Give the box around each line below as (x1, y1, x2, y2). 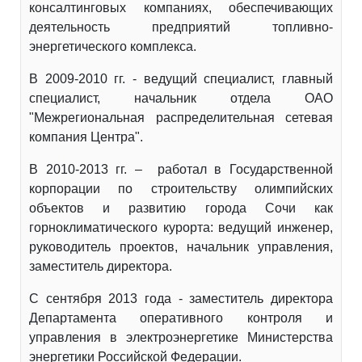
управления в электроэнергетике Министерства (29, 330, 333, 345)
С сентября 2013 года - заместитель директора (29, 292, 333, 306)
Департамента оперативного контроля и (29, 311, 333, 326)
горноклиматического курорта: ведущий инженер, (29, 221, 333, 235)
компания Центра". (29, 130, 143, 145)
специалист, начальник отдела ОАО (29, 91, 333, 106)
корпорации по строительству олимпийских (29, 182, 333, 196)
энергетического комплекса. (29, 40, 196, 54)
